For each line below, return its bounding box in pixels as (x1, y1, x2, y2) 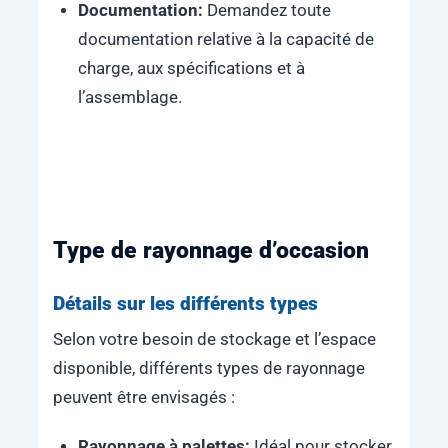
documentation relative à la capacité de (77, 30, 374, 50)
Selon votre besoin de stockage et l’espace (52, 330, 376, 350)
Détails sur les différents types (52, 291, 318, 315)
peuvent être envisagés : (52, 388, 235, 408)
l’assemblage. (77, 88, 182, 108)
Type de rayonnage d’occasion (52, 236, 369, 264)
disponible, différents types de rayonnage (52, 359, 365, 379)
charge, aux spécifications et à (77, 59, 305, 79)
